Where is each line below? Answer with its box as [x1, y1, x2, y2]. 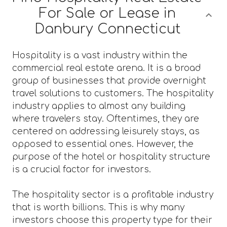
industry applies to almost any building [12, 101, 185, 111]
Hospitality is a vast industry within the [12, 50, 187, 60]
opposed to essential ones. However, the [12, 139, 194, 149]
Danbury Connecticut [34, 21, 180, 36]
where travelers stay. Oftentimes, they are [12, 113, 199, 124]
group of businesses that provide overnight [12, 75, 206, 86]
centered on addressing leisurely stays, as [12, 126, 200, 136]
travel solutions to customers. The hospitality [12, 88, 213, 98]
